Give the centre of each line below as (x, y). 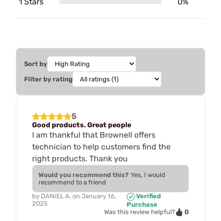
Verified (148, 196)
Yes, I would (148, 175)
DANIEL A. (56, 196)
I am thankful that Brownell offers (94, 135)
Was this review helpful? (140, 212)
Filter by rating (48, 79)
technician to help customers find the (101, 147)
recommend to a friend (72, 182)
